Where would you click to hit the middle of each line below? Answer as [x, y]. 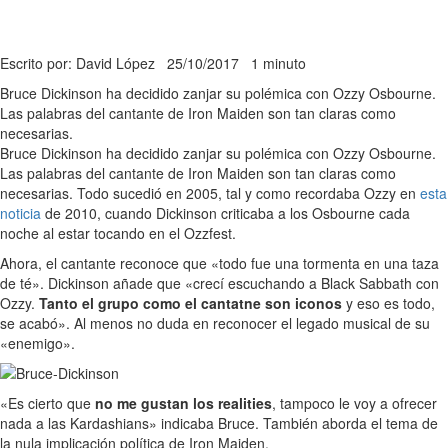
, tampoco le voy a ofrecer [354, 403]
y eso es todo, [388, 303]
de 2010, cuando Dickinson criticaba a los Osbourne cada [225, 213]
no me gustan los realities [183, 403]
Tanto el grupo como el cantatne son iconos [190, 303]
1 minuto [278, 63]
